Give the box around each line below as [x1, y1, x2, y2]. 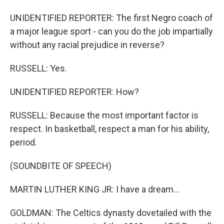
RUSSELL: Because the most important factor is [10, 110, 198, 120]
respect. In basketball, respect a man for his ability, [10, 123, 209, 134]
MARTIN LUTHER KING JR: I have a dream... [10, 184, 179, 194]
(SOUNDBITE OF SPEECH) [10, 160, 111, 171]
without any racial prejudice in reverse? [10, 39, 164, 50]
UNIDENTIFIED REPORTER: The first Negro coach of [10, 12, 213, 23]
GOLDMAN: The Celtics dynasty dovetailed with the [10, 207, 211, 218]
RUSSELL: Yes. [10, 63, 67, 73]
